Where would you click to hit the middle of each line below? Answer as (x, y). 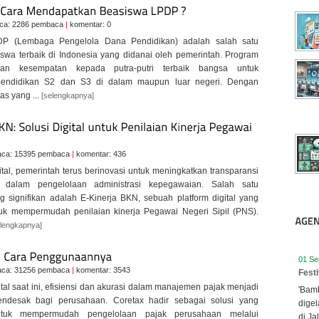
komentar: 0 (89, 24)
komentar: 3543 (102, 270)
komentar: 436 (100, 154)
